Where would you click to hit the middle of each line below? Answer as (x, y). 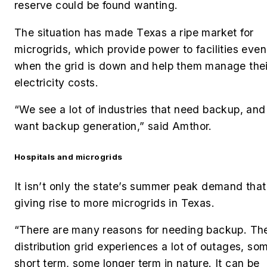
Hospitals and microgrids (69, 156)
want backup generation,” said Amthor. (117, 126)
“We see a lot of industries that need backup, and (140, 110)
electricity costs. (57, 82)
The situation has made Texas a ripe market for (134, 32)
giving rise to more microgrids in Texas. (114, 203)
